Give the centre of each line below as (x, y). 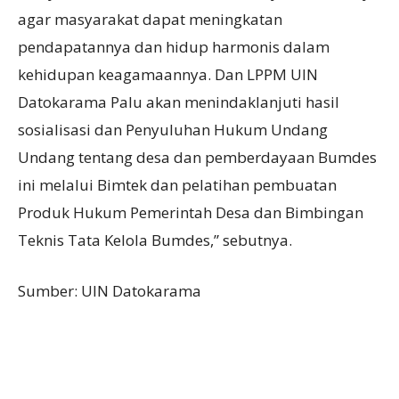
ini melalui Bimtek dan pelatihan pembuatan (177, 184)
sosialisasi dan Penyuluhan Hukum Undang (173, 129)
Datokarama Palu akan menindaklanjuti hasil (179, 102)
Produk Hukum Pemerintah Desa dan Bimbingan (191, 212)
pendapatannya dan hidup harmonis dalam (174, 46)
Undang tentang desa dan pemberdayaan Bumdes (197, 157)
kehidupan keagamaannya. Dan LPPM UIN (168, 74)
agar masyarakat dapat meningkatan (150, 19)
